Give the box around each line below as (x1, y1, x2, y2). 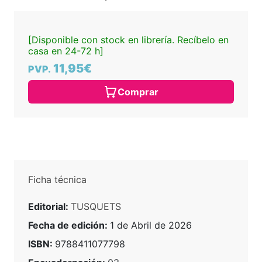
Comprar (118, 85, 158, 98)
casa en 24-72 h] (28, 44, 104, 57)
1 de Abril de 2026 (110, 219, 192, 231)
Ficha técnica (28, 173, 87, 185)
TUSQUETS (71, 200, 121, 212)
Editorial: (28, 200, 71, 212)
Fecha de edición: (28, 219, 110, 231)
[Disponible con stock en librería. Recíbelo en (28, 33, 229, 46)
